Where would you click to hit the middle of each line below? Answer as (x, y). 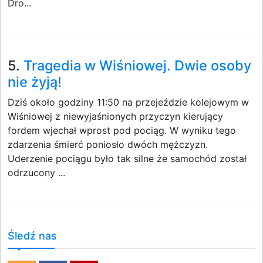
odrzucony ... (36, 173)
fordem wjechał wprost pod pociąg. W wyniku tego (122, 130)
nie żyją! (35, 82)
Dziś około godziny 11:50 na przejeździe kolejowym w (128, 102)
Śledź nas (32, 236)
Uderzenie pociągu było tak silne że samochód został (127, 159)
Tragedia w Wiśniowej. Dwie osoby (137, 65)
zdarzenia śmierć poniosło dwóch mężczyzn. (108, 144)
